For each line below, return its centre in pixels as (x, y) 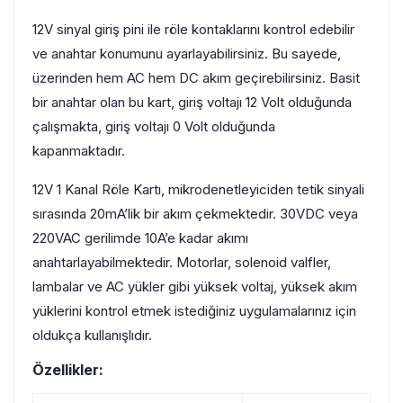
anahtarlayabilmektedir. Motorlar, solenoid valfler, (182, 263)
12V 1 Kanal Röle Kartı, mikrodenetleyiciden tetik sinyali (198, 190)
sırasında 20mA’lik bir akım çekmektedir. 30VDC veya (195, 214)
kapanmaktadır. (79, 151)
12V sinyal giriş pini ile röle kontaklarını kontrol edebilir (193, 30)
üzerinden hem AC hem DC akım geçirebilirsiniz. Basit (196, 78)
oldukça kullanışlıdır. (92, 336)
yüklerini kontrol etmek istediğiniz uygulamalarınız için (194, 311)
